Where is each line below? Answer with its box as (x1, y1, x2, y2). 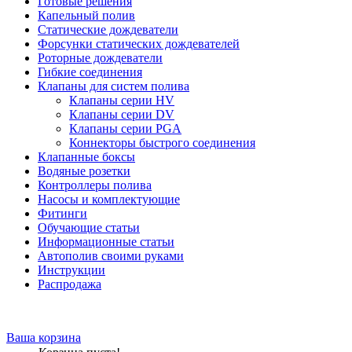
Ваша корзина (6, 330, 81, 344)
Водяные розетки (38, 163, 130, 178)
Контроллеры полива (38, 178, 152, 192)
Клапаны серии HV (69, 93, 174, 107)
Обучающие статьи (38, 220, 140, 234)
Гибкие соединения (38, 64, 142, 79)
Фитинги (38, 206, 87, 220)
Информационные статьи (38, 234, 174, 248)
